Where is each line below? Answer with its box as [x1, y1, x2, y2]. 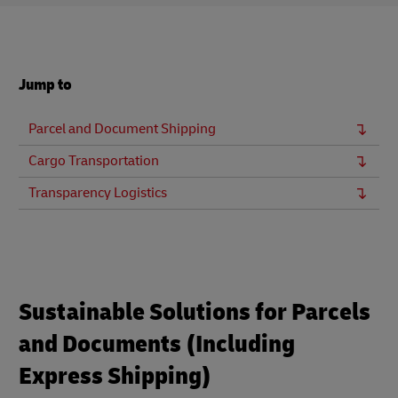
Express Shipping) [19, 361, 211, 392]
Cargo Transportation [28, 152, 159, 170]
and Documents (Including [19, 329, 295, 360]
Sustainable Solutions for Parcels [19, 297, 370, 328]
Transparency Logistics [28, 184, 167, 202]
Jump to [19, 75, 72, 95]
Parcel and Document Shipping [28, 120, 216, 138]
